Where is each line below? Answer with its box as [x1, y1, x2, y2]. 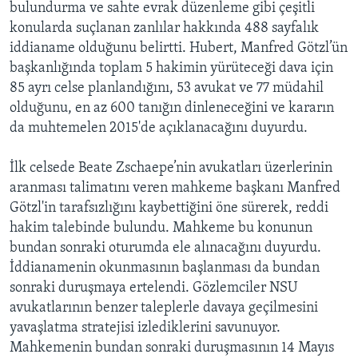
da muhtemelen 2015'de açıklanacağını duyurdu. [10, 121, 308, 137]
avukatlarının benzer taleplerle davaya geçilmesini [10, 300, 318, 316]
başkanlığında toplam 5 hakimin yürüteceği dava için [10, 61, 333, 77]
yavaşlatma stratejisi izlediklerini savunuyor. [10, 320, 280, 336]
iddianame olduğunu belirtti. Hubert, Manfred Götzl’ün [10, 41, 348, 57]
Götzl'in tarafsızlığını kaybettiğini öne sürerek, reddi [10, 201, 328, 217]
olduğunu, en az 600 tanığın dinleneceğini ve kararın [10, 101, 334, 117]
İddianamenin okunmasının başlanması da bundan [10, 261, 320, 276]
